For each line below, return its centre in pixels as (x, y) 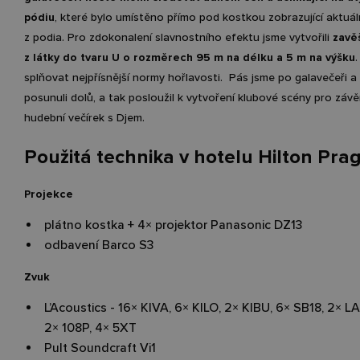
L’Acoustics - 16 (88, 307)
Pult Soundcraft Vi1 (100, 348)
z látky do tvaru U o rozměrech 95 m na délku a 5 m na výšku (190, 57)
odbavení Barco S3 (99, 245)
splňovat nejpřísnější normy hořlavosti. (123, 78)
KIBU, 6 (261, 307)
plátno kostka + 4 (95, 225)
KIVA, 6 (160, 307)
